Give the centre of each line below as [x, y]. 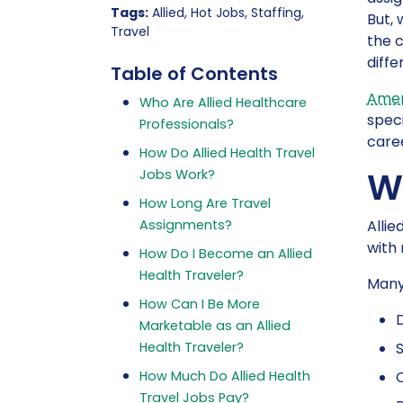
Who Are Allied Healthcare [223, 103]
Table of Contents [194, 74]
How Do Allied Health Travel [227, 153]
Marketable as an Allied [215, 326]
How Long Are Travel [205, 203]
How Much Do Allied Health [224, 376]
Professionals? [186, 124]
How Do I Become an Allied [225, 254]
